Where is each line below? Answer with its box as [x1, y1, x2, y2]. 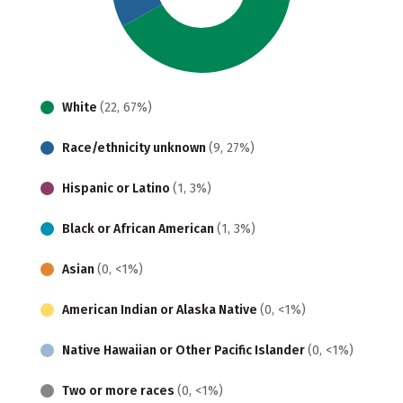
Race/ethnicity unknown [62, 139, 209, 156]
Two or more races [62, 382, 177, 399]
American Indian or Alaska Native [62, 301, 260, 318]
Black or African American [62, 220, 217, 237]
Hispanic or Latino [62, 180, 173, 196]
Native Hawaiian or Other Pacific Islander [62, 342, 308, 358]
